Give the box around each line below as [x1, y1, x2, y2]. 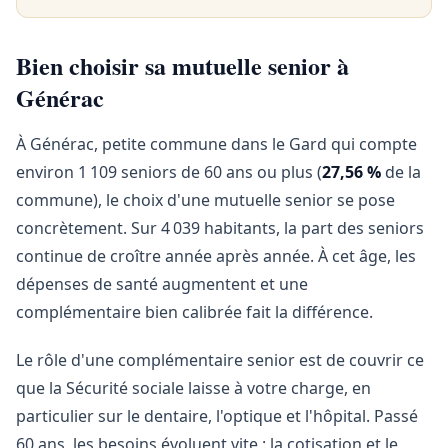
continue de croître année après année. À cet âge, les [16, 245, 416, 267]
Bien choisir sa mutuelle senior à [16, 48, 349, 83]
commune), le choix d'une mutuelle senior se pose [16, 189, 395, 211]
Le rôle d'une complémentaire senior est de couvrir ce [16, 349, 424, 371]
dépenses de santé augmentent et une [16, 273, 308, 295]
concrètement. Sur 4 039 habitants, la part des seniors [16, 217, 424, 239]
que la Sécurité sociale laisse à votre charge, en [16, 377, 371, 399]
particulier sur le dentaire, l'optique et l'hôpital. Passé [16, 405, 418, 427]
